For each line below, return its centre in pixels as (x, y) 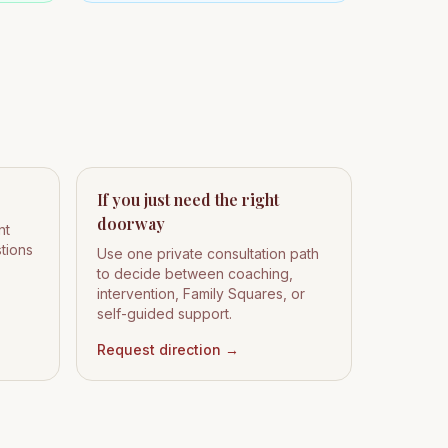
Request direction (159, 349)
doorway (131, 223)
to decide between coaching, (195, 273)
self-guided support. (164, 313)
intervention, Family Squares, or (201, 293)
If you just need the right (188, 199)
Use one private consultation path (208, 253)
